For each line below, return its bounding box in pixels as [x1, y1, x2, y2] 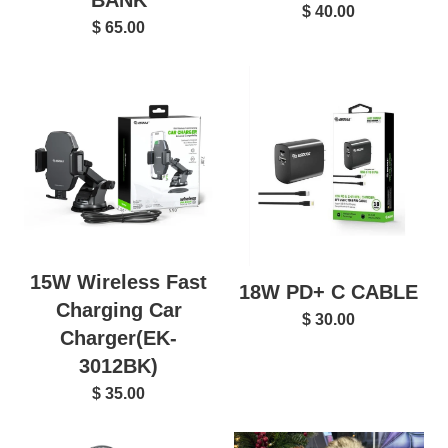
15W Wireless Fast [30, 271, 207, 294]
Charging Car [55, 299, 182, 322]
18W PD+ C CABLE [239, 281, 418, 304]
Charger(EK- [60, 327, 177, 350]
